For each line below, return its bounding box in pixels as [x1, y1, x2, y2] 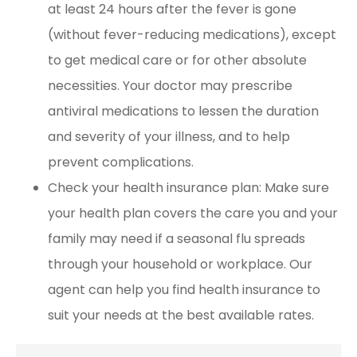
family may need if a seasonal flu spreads [48, 229, 305, 249]
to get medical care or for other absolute [48, 51, 307, 70]
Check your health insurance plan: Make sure [48, 178, 329, 198]
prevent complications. [48, 153, 194, 172]
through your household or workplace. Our [48, 255, 312, 274]
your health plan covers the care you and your [48, 204, 338, 223]
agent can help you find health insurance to [48, 280, 320, 300]
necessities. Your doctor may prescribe [48, 76, 292, 96]
